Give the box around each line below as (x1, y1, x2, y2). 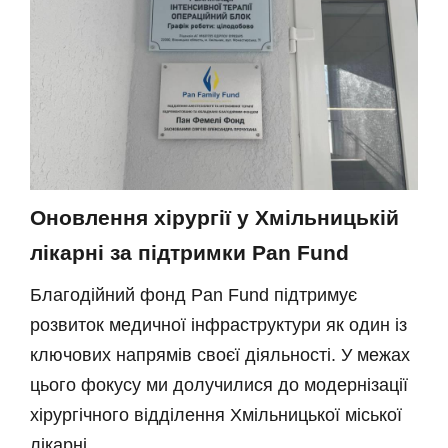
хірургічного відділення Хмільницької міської (30, 405, 402, 425)
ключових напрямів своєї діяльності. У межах (30, 345, 410, 365)
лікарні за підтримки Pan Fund (30, 241, 349, 264)
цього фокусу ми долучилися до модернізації (30, 375, 408, 395)
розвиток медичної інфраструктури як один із (30, 315, 407, 335)
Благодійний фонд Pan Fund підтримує (30, 285, 357, 305)
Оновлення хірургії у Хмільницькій (30, 206, 399, 229)
